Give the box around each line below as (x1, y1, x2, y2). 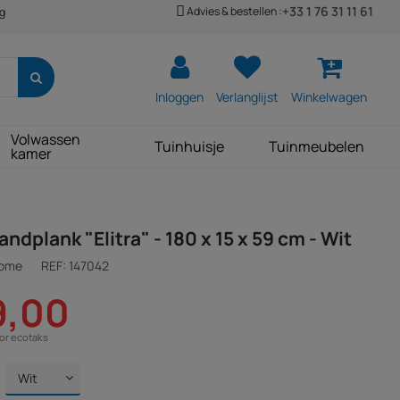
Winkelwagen (291, 87, 367, 105)
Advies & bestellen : (186, 3, 282, 19)
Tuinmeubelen (269, 137, 364, 156)
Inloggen (155, 87, 204, 105)
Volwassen (11, 129, 81, 149)
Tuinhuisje (154, 137, 224, 156)
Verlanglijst (216, 87, 279, 105)
